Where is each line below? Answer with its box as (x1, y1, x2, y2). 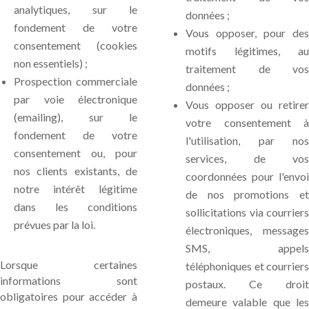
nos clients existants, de (14, 164, 137, 177)
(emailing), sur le (14, 110, 137, 123)
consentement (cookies (14, 39, 137, 52)
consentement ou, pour (14, 146, 137, 159)
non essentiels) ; (14, 57, 88, 70)
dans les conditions (14, 200, 137, 213)
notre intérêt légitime (14, 182, 137, 195)
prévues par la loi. (14, 218, 95, 231)
